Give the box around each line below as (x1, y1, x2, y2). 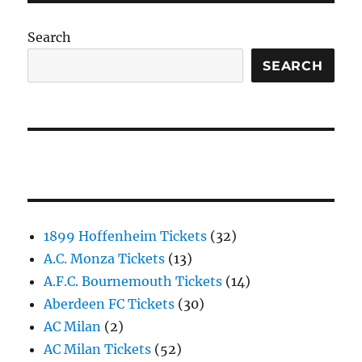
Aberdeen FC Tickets (44, 296, 175, 313)
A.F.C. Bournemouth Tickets (44, 273, 223, 290)
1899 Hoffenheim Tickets (44, 228, 208, 245)
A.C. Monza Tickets (44, 250, 166, 267)
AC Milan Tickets (44, 341, 152, 358)
